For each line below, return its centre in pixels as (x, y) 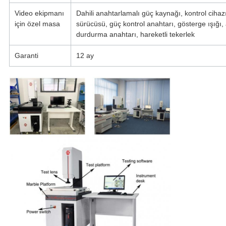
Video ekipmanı (39, 13)
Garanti (26, 56)
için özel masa (37, 24)
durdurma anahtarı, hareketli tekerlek (135, 35)
